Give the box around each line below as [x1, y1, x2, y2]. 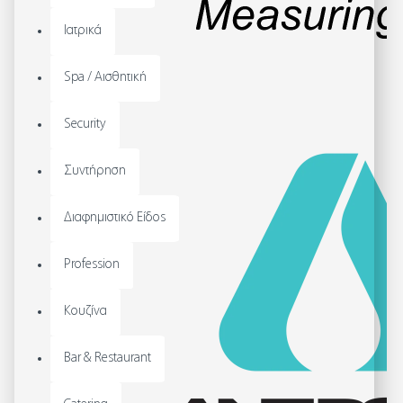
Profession [64, 258, 120, 272]
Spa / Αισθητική [64, 71, 147, 85]
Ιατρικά [64, 24, 102, 38]
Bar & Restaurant [64, 352, 151, 365]
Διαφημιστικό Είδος [64, 211, 166, 225]
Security [64, 118, 106, 131]
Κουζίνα [64, 305, 107, 318]
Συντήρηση [64, 165, 126, 178]
